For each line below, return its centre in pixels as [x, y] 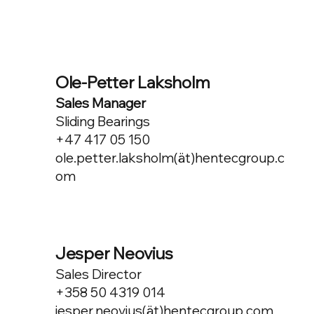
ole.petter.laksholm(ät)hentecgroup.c [170, 158]
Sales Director [98, 274]
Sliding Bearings [102, 122]
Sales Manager [100, 103]
